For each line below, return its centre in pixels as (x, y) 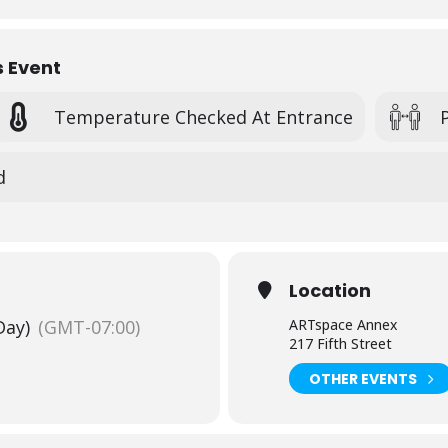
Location (330, 290)
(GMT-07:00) (89, 327)
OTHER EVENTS (363, 378)
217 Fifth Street (340, 343)
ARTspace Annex (343, 324)
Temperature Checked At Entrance (203, 116)
